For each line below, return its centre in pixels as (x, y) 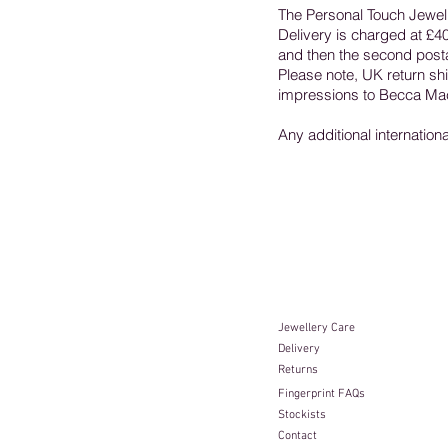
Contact (299, 436)
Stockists (302, 415)
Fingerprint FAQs (321, 394)
